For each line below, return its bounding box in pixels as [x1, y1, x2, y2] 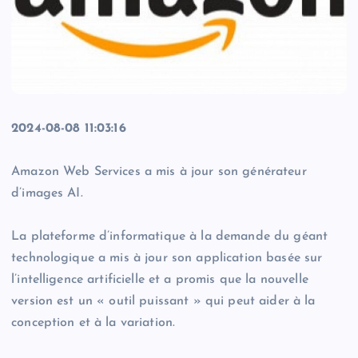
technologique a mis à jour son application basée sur [11, 252, 323, 265]
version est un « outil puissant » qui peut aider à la [11, 295, 316, 308]
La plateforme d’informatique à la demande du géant [11, 230, 328, 244]
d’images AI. [11, 187, 83, 201]
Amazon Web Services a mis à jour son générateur [11, 165, 307, 179]
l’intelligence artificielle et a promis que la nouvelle [11, 273, 308, 287]
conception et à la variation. [11, 316, 176, 330]
